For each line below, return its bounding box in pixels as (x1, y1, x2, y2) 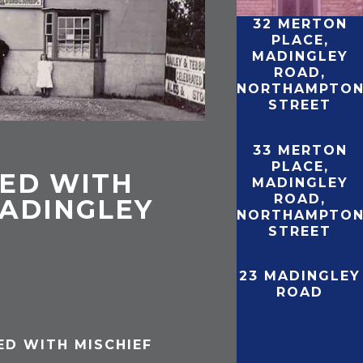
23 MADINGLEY (239, 268, 361, 284)
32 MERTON (252, 15, 348, 32)
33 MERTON (252, 142, 348, 158)
